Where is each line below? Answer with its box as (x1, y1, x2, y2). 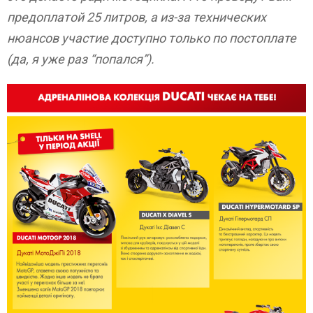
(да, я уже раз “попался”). (7, 52, 154, 66)
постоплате (229, 31, 296, 45)
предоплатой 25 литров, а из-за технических (7, 10, 266, 24)
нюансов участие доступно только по (7, 31, 229, 45)
